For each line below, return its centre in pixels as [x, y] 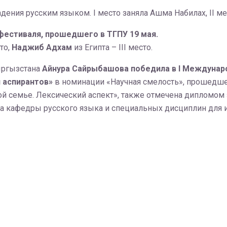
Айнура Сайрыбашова [85, 69]
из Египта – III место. [113, 47]
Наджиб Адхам [42, 47]
